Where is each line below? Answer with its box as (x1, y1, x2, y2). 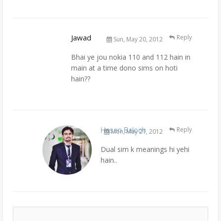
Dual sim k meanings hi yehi (101, 144, 189, 154)
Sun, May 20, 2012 (112, 35, 163, 43)
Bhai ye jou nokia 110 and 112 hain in (71, 52, 190, 62)
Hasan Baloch (101, 124, 146, 135)
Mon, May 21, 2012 (110, 127, 163, 136)
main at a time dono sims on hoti (71, 63, 178, 73)
